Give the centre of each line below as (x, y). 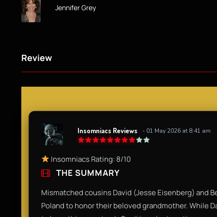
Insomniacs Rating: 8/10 (90, 159)
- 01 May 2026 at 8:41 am (177, 131)
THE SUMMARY (87, 172)
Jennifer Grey (76, 7)
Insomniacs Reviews (108, 131)
